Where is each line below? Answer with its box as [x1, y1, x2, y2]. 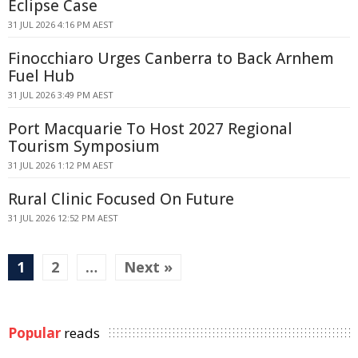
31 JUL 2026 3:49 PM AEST [8, 89, 113, 101]
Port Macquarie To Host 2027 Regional [8, 118, 292, 139]
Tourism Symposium [8, 136, 160, 157]
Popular [8, 324, 61, 342]
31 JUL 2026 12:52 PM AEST [8, 212, 118, 224]
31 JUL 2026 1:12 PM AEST [8, 159, 113, 171]
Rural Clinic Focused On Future [8, 189, 234, 209]
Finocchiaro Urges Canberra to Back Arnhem [8, 48, 334, 69]
